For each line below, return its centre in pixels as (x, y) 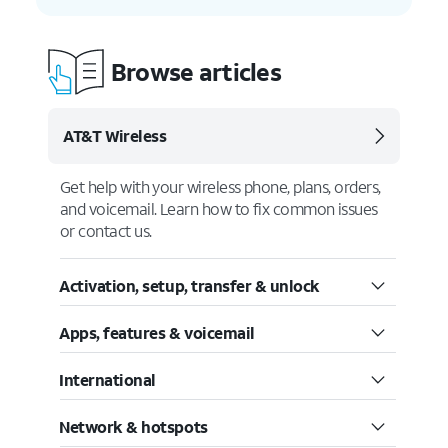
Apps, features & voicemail (157, 332)
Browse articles (196, 71)
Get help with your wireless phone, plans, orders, (220, 186)
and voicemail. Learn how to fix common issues (219, 208)
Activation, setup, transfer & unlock (189, 285)
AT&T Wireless (115, 135)
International (107, 379)
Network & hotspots (133, 426)
